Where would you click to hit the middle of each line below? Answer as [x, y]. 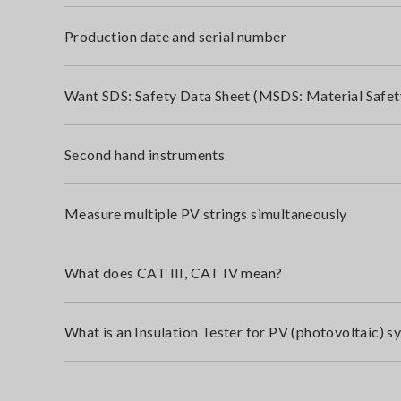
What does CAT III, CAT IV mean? [174, 273]
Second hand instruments [145, 154]
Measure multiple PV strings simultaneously [206, 213]
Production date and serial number [176, 36]
